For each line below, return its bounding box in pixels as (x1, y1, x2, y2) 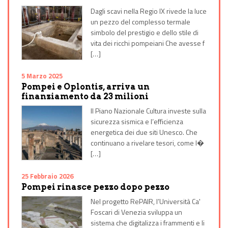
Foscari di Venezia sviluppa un (91, 207, 182, 218)
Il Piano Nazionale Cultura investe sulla (91, 105, 206, 117)
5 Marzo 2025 (21, 71, 63, 81)
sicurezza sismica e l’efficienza (91, 116, 183, 127)
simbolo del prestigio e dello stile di (91, 26, 198, 38)
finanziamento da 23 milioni (21, 92, 149, 102)
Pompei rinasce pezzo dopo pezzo (21, 182, 169, 192)
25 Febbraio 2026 (21, 171, 73, 182)
